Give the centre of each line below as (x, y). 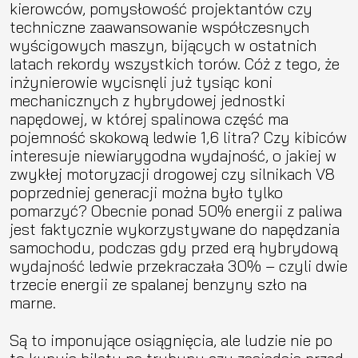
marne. (35, 302)
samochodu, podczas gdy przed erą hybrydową (174, 247)
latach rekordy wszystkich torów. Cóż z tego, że (175, 63)
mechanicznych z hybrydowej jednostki (147, 100)
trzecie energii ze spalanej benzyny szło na (158, 284)
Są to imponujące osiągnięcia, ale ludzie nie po (171, 340)
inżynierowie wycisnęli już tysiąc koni (141, 82)
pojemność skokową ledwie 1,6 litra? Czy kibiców (178, 137)
